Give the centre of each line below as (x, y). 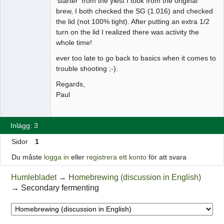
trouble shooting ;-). (87, 68)
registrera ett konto (116, 157)
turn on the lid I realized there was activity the (127, 32)
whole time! (74, 42)
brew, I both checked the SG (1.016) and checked (134, 11)
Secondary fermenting (60, 187)
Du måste (27, 157)
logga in (56, 157)
